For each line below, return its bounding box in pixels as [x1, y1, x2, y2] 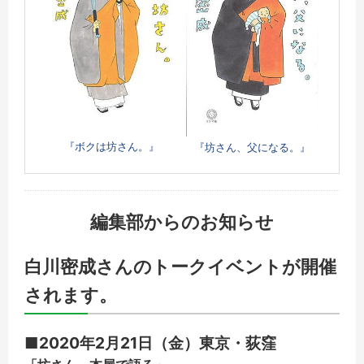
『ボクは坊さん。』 [64, 141, 159, 154]
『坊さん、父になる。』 [194, 141, 310, 154]
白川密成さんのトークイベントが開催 [24, 255, 336, 278]
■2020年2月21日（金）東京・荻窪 [24, 332, 276, 353]
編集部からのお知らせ [90, 210, 274, 233]
